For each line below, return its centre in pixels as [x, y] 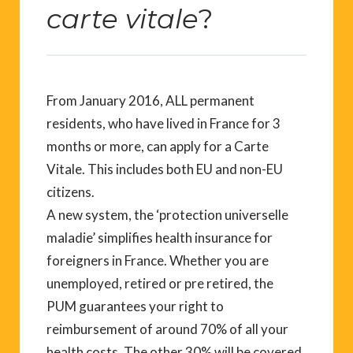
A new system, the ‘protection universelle [167, 215]
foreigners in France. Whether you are [158, 261]
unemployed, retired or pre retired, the [160, 284]
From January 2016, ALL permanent [150, 101]
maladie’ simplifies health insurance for [160, 238]
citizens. [71, 192]
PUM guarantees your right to [135, 307]
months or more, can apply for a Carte [158, 147]
